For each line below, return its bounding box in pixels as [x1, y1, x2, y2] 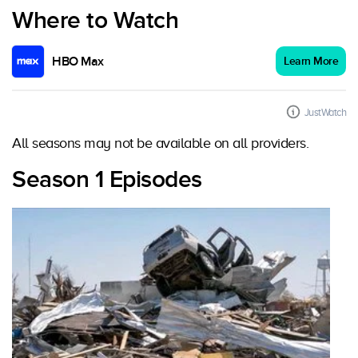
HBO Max [52, 54, 104, 70]
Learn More [284, 54, 338, 68]
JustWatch [304, 106, 346, 118]
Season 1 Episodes [12, 165, 202, 194]
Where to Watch [12, 6, 178, 35]
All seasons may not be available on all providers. [12, 135, 308, 151]
